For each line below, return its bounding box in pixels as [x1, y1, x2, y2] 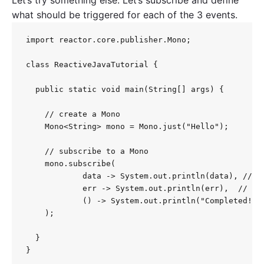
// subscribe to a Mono [26, 146, 148, 156]
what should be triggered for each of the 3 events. [12, 8, 237, 21]
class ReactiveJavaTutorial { [26, 60, 158, 69]
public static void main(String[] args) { [26, 84, 224, 94]
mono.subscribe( [26, 159, 115, 168]
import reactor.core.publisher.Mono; [26, 35, 191, 44]
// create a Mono [26, 109, 120, 118]
